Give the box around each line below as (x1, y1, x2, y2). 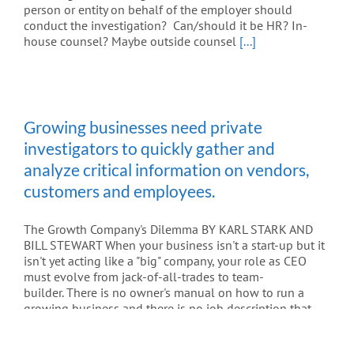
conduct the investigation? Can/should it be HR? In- (24, 17, 307, 33)
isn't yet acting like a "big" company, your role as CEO (24, 252, 307, 269)
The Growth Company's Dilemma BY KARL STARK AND (24, 220, 313, 237)
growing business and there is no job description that (24, 299, 311, 316)
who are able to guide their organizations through (24, 331, 293, 348)
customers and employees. (24, 180, 215, 201)
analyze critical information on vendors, (24, 159, 309, 179)
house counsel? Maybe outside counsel (24, 32, 239, 49)
